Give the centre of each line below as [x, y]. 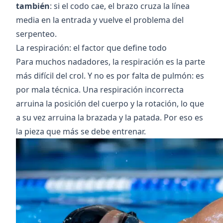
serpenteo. [36, 34]
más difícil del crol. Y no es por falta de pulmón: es [110, 76]
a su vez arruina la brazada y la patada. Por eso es [110, 117]
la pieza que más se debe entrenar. [81, 131]
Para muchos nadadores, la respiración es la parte [111, 62]
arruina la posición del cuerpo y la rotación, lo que [110, 104]
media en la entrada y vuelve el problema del [100, 20]
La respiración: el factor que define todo [91, 48]
